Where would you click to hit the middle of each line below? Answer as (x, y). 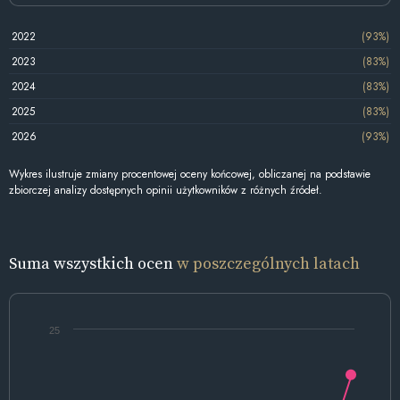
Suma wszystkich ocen (93, 262)
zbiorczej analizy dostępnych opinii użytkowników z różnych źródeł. (166, 191)
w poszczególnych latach (268, 262)
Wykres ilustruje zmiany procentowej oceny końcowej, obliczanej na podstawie (190, 175)
